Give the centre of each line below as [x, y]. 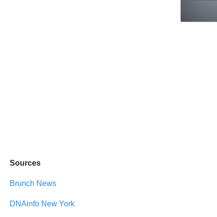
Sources [25, 163]
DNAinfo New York [42, 204]
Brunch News [33, 184]
